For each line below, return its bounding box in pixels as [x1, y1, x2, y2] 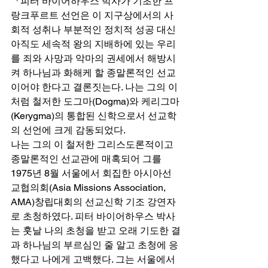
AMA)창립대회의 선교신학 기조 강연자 [11, 196, 176, 208]
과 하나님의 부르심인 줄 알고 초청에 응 [11, 239, 178, 251]
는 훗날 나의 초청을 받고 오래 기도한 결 [11, 224, 181, 236]
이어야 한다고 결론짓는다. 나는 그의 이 [11, 81, 178, 93]
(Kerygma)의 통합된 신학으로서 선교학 [11, 109, 176, 121]
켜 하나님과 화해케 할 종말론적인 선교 [11, 66, 176, 78]
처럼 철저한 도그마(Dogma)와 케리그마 [11, 95, 179, 107]
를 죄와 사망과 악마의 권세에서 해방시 [11, 52, 176, 64]
